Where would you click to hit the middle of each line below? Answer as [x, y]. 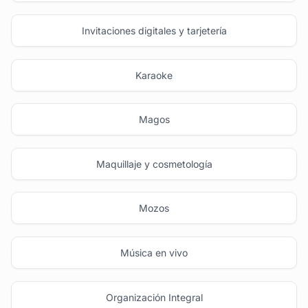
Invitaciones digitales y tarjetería [154, 30]
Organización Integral [154, 297]
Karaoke [154, 75]
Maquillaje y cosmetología [154, 164]
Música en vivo [154, 252]
